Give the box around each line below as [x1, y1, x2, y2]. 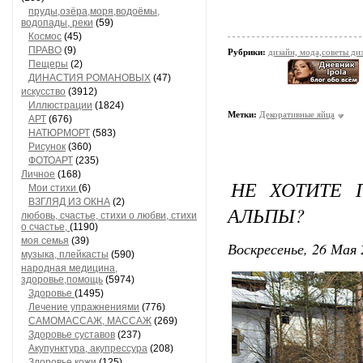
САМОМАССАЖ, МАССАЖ [28, 315, 152, 327]
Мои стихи [28, 182, 79, 194]
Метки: [228, 109, 257, 119]
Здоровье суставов [28, 329, 115, 340]
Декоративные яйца [259, 109, 335, 119]
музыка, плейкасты [21, 249, 109, 260]
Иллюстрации [28, 100, 92, 111]
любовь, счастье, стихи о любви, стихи [21, 210, 197, 221]
